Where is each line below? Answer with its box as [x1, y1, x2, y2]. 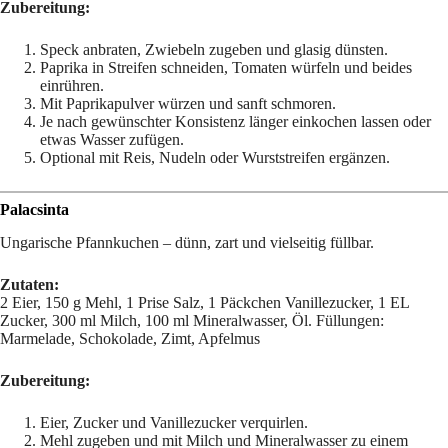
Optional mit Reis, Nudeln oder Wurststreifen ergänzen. [40, 148, 390, 166]
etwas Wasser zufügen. [40, 130, 184, 148]
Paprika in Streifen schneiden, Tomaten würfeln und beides [40, 58, 412, 76]
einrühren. [40, 76, 104, 94]
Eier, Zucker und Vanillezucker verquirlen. [40, 413, 308, 431]
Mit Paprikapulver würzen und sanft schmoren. [40, 94, 336, 112]
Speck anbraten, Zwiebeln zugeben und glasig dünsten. [40, 40, 388, 58]
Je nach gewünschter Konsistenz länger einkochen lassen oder [40, 112, 431, 130]
